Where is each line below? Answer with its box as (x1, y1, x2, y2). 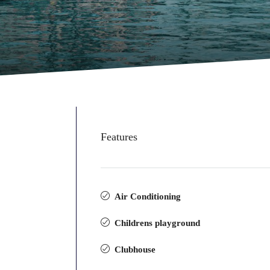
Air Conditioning (115, 192, 181, 201)
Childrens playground (115, 218, 201, 228)
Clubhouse (115, 245, 156, 254)
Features (101, 131, 138, 143)
